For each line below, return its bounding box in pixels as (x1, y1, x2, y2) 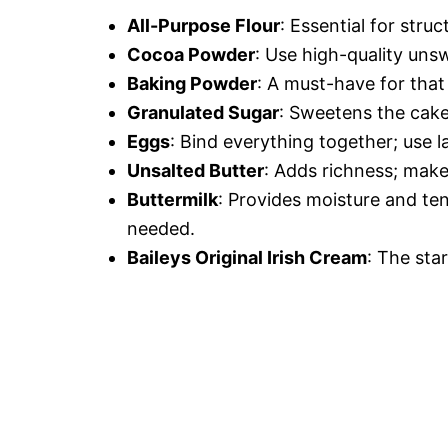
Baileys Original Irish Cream (127, 246, 367, 268)
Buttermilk (127, 188, 218, 210)
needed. (127, 217, 195, 239)
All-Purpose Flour (127, 14, 280, 36)
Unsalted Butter (127, 159, 264, 181)
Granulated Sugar (127, 101, 279, 123)
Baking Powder (127, 72, 257, 94)
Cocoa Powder (127, 43, 255, 65)
